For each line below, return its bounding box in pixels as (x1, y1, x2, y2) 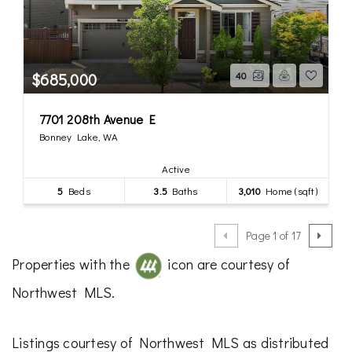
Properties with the (12, 254, 133, 273)
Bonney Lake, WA (39, 129, 118, 143)
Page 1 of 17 (246, 228, 301, 244)
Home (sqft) (260, 183, 317, 197)
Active (162, 161, 190, 175)
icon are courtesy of (164, 254, 291, 273)
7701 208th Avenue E (39, 110, 156, 127)
